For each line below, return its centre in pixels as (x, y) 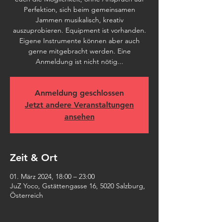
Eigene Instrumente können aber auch (79, 41)
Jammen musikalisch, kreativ (79, 20)
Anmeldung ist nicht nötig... (79, 61)
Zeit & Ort (34, 158)
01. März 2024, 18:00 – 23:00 (52, 176)
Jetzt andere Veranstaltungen (79, 105)
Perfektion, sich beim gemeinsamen (79, 9)
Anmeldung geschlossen (79, 93)
